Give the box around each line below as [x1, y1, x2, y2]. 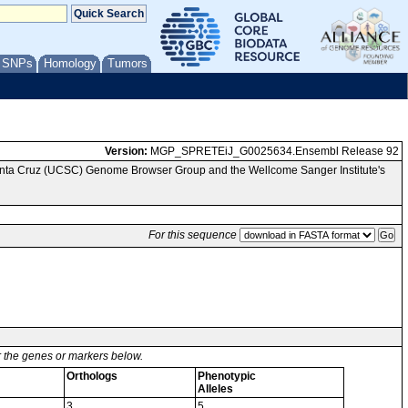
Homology [44, 56, 97, 70]
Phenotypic [198, 370, 256, 382]
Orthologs [66, 370, 117, 382]
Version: [105, 145, 148, 158]
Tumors [107, 56, 148, 70]
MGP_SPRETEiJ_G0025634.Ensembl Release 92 [148, 145, 399, 158]
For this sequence [148, 229, 237, 241]
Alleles [198, 382, 233, 395]
